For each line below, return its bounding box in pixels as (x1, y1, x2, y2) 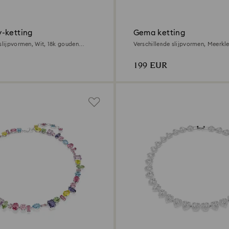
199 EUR (133, 59, 167, 73)
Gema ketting (133, 29, 185, 37)
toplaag (133, 48, 156, 54)
